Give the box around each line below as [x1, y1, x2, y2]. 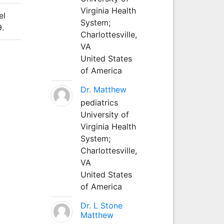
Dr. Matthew [80, 84, 126, 94]
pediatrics [80, 97, 118, 107]
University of [80, 109, 129, 119]
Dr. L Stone [80, 200, 122, 210]
